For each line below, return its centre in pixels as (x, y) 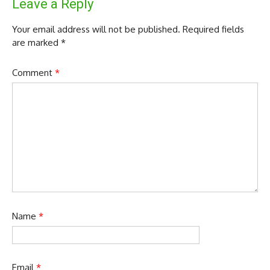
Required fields (213, 29)
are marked (36, 42)
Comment (33, 73)
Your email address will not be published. (96, 29)
